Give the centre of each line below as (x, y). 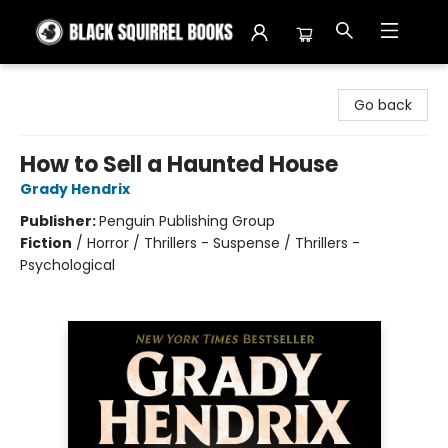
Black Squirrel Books (82, 83)
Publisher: (59, 221)
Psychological (67, 265)
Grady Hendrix (75, 189)
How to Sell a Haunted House (179, 164)
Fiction (46, 243)
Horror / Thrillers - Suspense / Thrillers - (223, 243)
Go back (383, 105)
